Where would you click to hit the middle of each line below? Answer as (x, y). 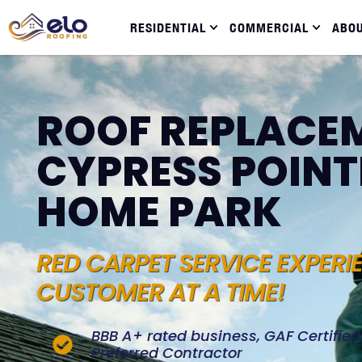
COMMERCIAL (269, 27)
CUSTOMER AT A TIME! (161, 293)
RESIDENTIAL (168, 27)
